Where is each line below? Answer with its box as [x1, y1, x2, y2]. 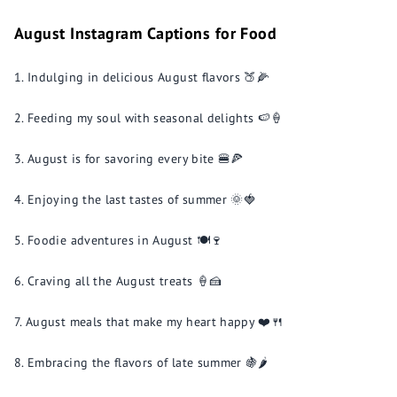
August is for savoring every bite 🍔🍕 [27, 151, 244, 167]
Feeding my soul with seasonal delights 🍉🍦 [27, 110, 284, 126]
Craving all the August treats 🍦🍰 [27, 273, 222, 289]
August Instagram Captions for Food [14, 23, 277, 43]
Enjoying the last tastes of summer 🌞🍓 [27, 191, 257, 207]
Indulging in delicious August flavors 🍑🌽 [27, 69, 270, 85]
